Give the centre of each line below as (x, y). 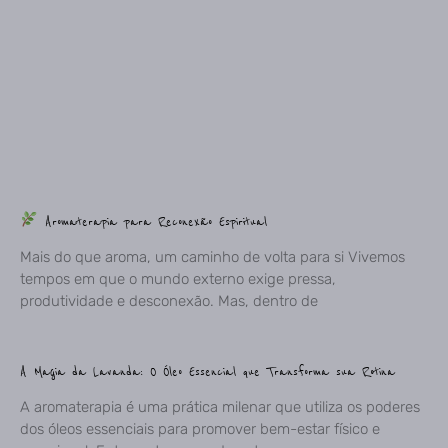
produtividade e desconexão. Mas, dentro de (169, 300)
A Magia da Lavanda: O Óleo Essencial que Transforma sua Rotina (207, 371)
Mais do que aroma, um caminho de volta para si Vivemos (212, 256)
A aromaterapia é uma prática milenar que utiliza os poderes (220, 406)
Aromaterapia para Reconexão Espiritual (153, 221)
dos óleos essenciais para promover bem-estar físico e (200, 428)
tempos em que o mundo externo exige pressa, (178, 278)
